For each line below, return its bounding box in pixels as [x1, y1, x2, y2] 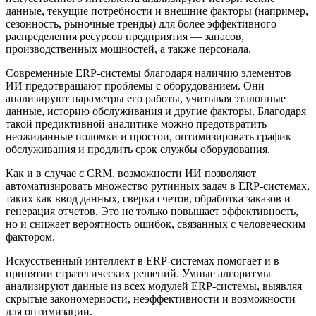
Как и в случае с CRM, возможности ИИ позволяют [6, 167, 256, 180]
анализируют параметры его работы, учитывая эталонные [6, 92, 286, 105]
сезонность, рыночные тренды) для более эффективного [6, 18, 276, 30]
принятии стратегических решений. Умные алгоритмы [6, 267, 271, 280]
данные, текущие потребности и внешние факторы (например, [6, 5, 308, 18]
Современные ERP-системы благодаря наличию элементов [6, 67, 291, 80]
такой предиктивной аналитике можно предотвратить [6, 118, 267, 130]
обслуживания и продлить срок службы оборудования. [6, 143, 270, 156]
